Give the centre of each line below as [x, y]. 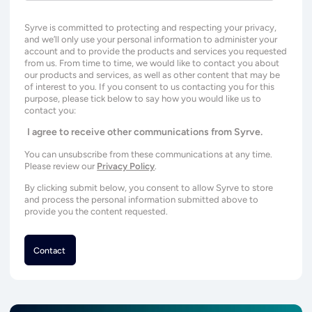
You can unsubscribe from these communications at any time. [149, 155]
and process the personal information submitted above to [142, 200]
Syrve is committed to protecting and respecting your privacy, [151, 28]
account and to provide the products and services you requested [156, 52]
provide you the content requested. [96, 212]
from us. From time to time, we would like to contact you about [152, 63]
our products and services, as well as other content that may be [153, 75]
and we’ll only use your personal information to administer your [151, 40]
